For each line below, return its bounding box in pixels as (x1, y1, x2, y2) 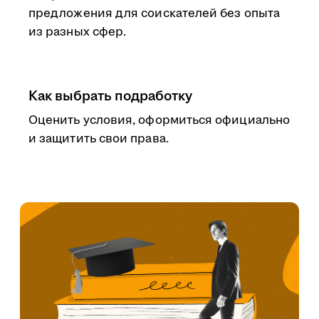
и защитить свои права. (28, 130, 169, 147)
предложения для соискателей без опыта (28, 5, 280, 22)
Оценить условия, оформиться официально (28, 112, 291, 129)
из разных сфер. (28, 23, 127, 41)
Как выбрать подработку (28, 86, 192, 106)
